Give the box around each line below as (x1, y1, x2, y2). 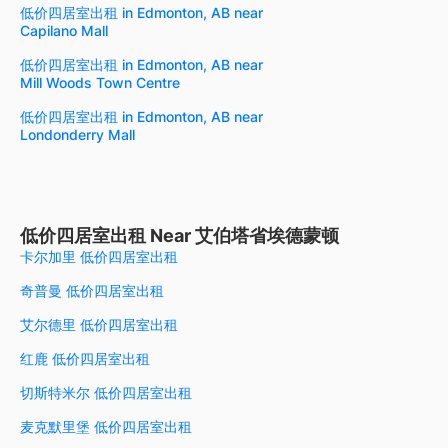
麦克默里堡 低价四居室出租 (20, 417, 192, 435)
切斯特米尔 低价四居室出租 (20, 383, 192, 401)
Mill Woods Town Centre (20, 73, 180, 91)
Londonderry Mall (20, 125, 135, 143)
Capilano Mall (20, 21, 108, 39)
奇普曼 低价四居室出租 (20, 281, 164, 299)
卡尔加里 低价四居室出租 (20, 247, 178, 265)
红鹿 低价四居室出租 (20, 349, 150, 367)
